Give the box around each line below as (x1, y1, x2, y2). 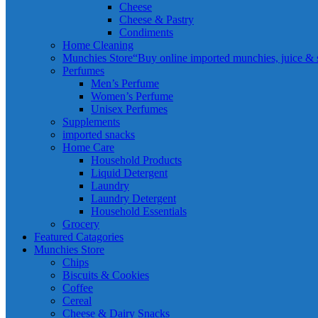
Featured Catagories (34, 231, 124, 243)
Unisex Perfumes (91, 103, 168, 115)
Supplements (62, 116, 120, 128)
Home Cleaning (62, 39, 133, 51)
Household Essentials (91, 205, 187, 217)
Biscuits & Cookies (62, 269, 149, 281)
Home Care (62, 141, 114, 153)
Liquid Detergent (91, 167, 168, 179)
